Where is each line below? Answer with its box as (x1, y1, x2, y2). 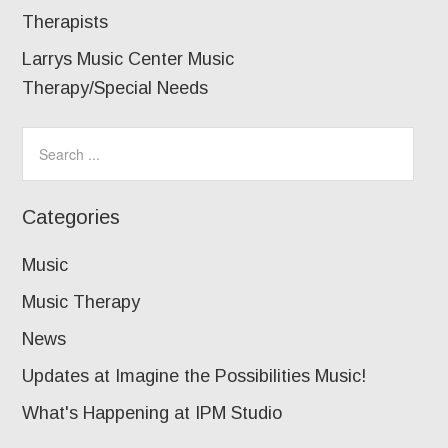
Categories (22, 206, 121, 228)
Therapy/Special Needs (22, 78, 209, 98)
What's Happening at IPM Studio (22, 403, 283, 423)
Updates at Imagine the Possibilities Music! (22, 366, 367, 386)
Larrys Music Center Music (22, 49, 235, 69)
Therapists (22, 12, 109, 32)
